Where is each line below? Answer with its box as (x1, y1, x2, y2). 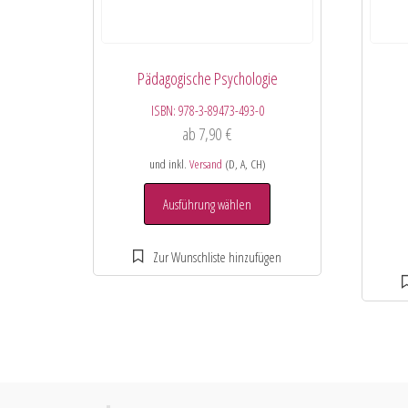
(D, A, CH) (221, 156, 266, 173)
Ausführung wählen (163, 195, 252, 214)
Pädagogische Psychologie (137, 67, 278, 90)
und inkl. (148, 156, 189, 173)
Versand (189, 156, 222, 173)
